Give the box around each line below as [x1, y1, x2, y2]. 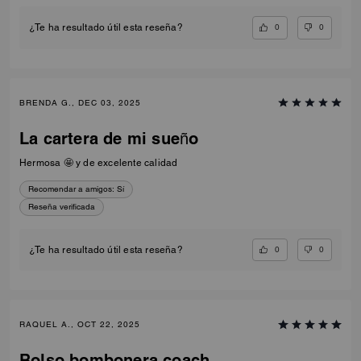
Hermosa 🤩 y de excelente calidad [19, 156, 178, 168]
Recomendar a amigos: [28, 183, 114, 194]
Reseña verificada [28, 201, 95, 212]
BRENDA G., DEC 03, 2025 [19, 97, 141, 108]
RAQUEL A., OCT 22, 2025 [19, 319, 140, 330]
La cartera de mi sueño [19, 128, 199, 148]
